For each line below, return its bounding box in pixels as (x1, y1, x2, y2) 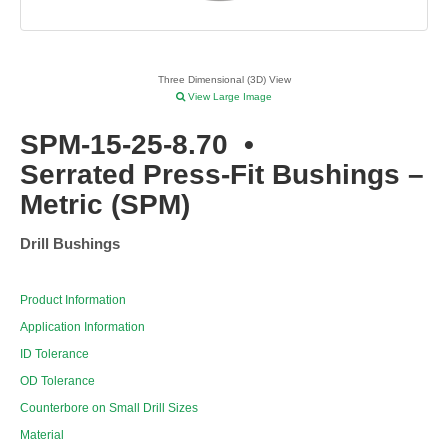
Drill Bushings (20, 235, 120, 253)
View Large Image (185, 91, 272, 103)
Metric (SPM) (20, 189, 190, 221)
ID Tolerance (20, 347, 89, 362)
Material (20, 428, 64, 443)
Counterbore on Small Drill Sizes (20, 401, 198, 416)
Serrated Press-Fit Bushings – (20, 159, 424, 191)
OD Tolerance (20, 374, 95, 389)
